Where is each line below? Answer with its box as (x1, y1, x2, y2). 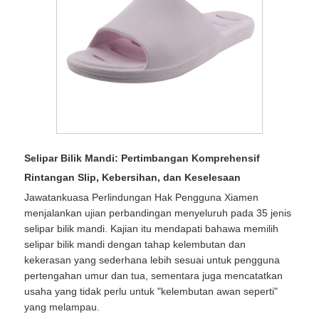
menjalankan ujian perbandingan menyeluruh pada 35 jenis (24, 206, 291, 219)
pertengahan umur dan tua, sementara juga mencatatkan (24, 269, 283, 281)
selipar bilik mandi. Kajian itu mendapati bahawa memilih (24, 222, 278, 234)
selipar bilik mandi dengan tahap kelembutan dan (24, 238, 246, 250)
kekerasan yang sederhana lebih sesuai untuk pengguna (24, 253, 280, 266)
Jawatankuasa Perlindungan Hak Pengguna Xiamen (24, 191, 258, 203)
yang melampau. (24, 300, 100, 313)
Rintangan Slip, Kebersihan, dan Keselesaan (24, 172, 241, 184)
